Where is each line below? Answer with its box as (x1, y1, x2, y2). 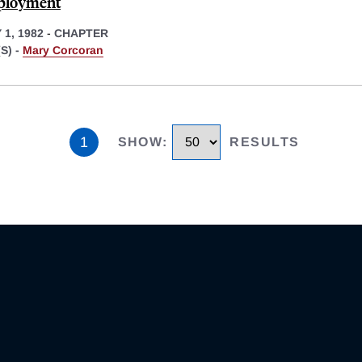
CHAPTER (54, 27, 108, 40)
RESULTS (229, 135, 300, 149)
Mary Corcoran (23, 44, 103, 57)
